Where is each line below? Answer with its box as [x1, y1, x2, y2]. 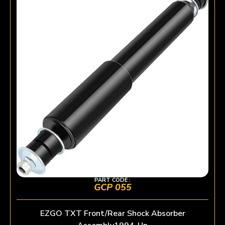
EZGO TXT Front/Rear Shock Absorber [40, 207, 185, 219]
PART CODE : [94, 176, 131, 184]
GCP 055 [93, 181, 132, 193]
